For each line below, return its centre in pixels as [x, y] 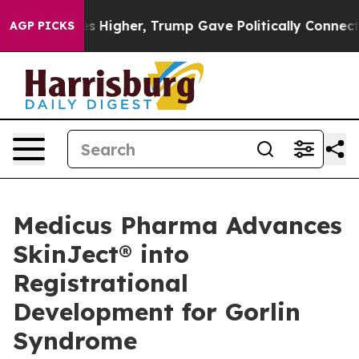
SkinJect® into [101, 254]
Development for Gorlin [157, 312]
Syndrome [75, 341]
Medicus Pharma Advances [177, 225]
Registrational [101, 283]
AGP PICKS [42, 26]
